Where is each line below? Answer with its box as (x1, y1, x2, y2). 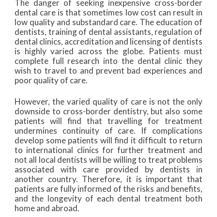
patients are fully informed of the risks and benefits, (15, 184, 202, 194)
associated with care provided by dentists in (15, 164, 202, 174)
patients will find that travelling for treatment (15, 116, 202, 126)
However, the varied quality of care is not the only (15, 96, 202, 107)
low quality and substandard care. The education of (15, 17, 202, 27)
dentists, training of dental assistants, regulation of (15, 27, 202, 37)
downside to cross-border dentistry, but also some (15, 106, 202, 116)
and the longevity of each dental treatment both (15, 193, 202, 203)
